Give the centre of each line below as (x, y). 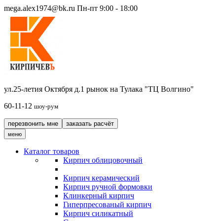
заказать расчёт (90, 124)
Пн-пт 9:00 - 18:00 (107, 8)
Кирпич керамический (101, 178)
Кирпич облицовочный (103, 160)
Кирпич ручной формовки (108, 187)
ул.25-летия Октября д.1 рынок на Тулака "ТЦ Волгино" (99, 89)
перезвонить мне (33, 124)
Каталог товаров (52, 151)
